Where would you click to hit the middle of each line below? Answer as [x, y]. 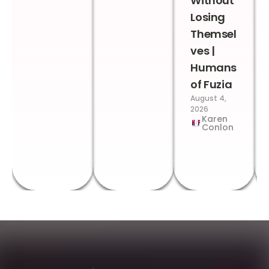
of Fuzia [211, 85]
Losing [208, 17]
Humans [214, 68]
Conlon [218, 128]
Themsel [213, 34]
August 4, [209, 98]
